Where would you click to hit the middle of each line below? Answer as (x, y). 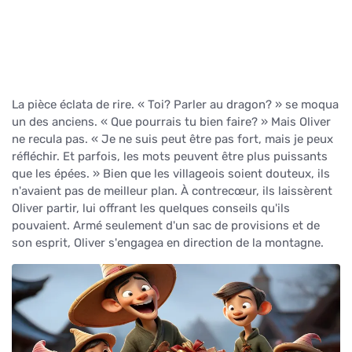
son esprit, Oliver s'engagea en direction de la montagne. (168, 242)
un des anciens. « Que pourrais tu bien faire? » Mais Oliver (171, 121)
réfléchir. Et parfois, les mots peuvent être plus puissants (170, 156)
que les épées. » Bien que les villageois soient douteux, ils (171, 173)
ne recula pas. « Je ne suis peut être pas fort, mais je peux (172, 139)
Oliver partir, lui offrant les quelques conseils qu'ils (151, 208)
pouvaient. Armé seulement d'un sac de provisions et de (166, 225)
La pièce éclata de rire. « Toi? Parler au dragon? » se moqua (175, 104)
